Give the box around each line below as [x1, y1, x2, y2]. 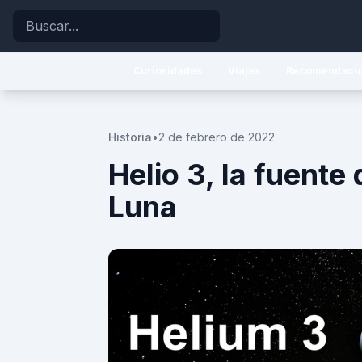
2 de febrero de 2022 [158, 130, 275, 144]
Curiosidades [133, 65, 202, 77]
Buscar [12, 11, 56, 27]
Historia [108, 130, 152, 144]
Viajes [227, 65, 260, 77]
